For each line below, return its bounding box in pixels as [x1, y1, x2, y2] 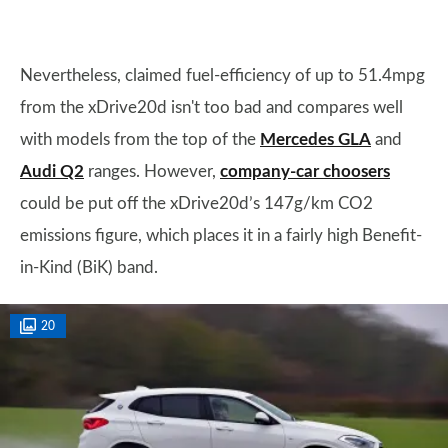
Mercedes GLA [260, 131, 371, 148]
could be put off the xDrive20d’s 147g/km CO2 [20, 195, 373, 212]
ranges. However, [84, 163, 220, 180]
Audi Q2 [20, 163, 84, 180]
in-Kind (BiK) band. [20, 259, 166, 276]
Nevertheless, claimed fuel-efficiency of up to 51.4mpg [20, 67, 425, 84]
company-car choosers [220, 163, 390, 180]
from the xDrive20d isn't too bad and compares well [20, 99, 403, 116]
